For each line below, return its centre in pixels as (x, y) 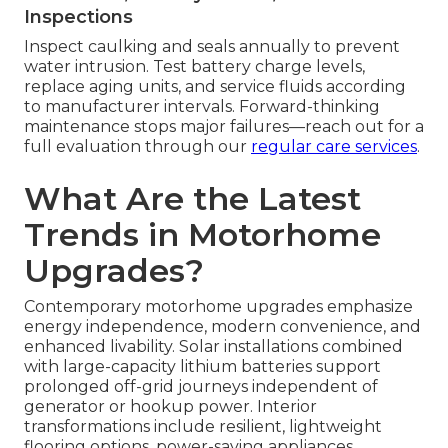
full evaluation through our (137, 146)
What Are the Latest (192, 198)
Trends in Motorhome (202, 234)
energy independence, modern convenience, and (222, 326)
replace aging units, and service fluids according (215, 86)
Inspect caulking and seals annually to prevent (212, 46)
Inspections (78, 16)
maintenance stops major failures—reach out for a (224, 126)
